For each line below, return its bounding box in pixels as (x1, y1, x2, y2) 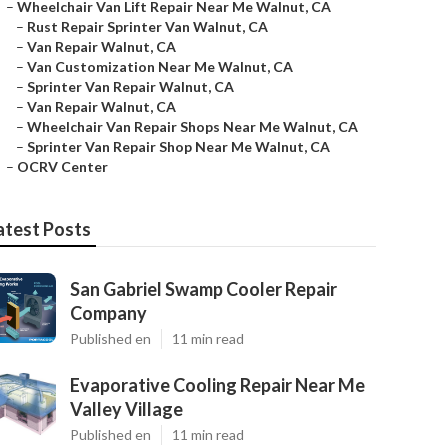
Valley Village (70, 398, 183, 420)
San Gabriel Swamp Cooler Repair (70, 278, 337, 300)
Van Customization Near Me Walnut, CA (27, 58, 293, 75)
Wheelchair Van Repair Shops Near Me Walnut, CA (27, 118, 358, 135)
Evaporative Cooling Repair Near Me (70, 374, 365, 396)
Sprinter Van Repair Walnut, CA (27, 78, 234, 95)
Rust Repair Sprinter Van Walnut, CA (27, 18, 268, 35)
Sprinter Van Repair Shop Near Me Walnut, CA (27, 138, 330, 155)
